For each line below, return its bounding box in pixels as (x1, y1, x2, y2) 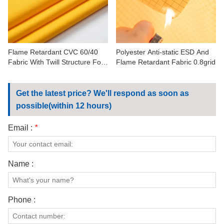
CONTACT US (8, 2, 53, 10)
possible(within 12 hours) (16, 101, 111, 110)
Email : (8, 123, 34, 132)
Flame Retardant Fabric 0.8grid (116, 57, 215, 66)
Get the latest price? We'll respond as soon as (16, 88, 189, 97)
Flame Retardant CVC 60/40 (8, 47, 98, 56)
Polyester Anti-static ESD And (116, 47, 209, 56)
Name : (8, 159, 33, 168)
